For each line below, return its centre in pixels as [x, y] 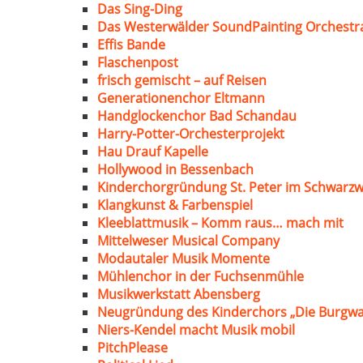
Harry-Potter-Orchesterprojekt [191, 134]
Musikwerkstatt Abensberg [179, 294]
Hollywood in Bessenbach [175, 169]
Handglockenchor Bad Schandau [197, 116]
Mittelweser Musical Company [188, 241]
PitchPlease [132, 348]
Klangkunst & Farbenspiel [175, 205]
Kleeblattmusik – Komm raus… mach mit [220, 223]
